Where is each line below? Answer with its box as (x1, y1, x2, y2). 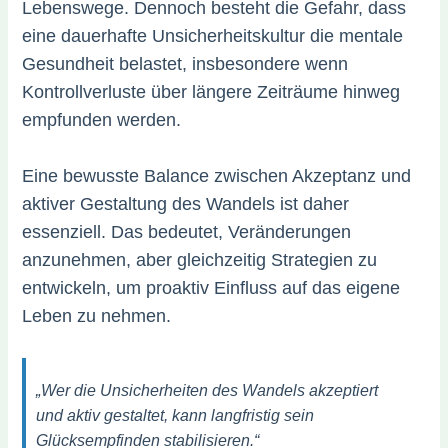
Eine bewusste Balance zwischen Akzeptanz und (22, 166, 412, 187)
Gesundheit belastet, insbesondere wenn (22, 54, 349, 75)
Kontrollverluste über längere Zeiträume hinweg (22, 82, 401, 103)
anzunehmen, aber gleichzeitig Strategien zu (22, 250, 378, 271)
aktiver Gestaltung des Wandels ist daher (22, 194, 350, 215)
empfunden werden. (22, 110, 182, 131)
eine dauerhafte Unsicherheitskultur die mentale (22, 26, 404, 47)
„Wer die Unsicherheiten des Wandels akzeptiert (36, 381, 379, 400)
